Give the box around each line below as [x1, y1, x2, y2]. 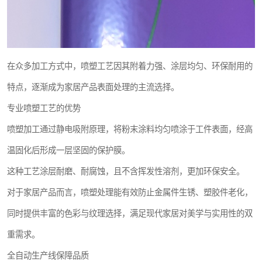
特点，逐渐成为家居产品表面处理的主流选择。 [7, 82, 179, 92]
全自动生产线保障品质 [7, 251, 89, 260]
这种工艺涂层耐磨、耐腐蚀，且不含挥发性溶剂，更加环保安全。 [7, 167, 244, 176]
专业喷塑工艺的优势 [7, 104, 81, 113]
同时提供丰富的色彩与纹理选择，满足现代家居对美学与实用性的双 [7, 209, 253, 218]
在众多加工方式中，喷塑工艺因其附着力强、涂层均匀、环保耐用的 [7, 61, 253, 71]
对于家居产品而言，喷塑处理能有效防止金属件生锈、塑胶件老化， [7, 188, 253, 197]
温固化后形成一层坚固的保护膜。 [7, 146, 130, 155]
